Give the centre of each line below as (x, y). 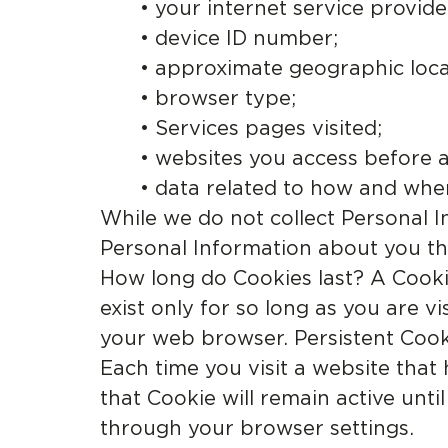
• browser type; (218, 98)
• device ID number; (239, 38)
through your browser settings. (257, 428)
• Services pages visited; (261, 128)
